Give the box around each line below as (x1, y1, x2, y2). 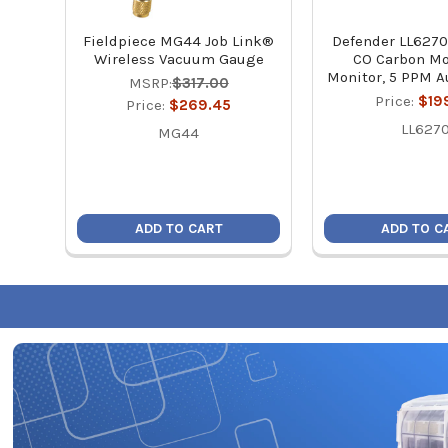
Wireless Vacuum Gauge (93, 49, 264, 68)
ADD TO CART (134, 219, 223, 237)
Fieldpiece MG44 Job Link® (83, 31, 275, 50)
